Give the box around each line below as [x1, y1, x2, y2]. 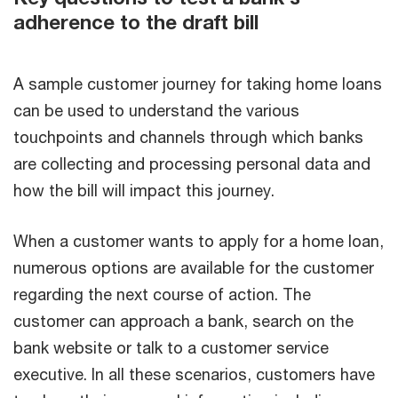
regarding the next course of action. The [13, 283, 311, 304]
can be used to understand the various [13, 99, 299, 120]
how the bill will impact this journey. [13, 179, 275, 200]
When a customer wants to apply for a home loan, [13, 230, 384, 251]
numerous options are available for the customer [13, 257, 374, 277]
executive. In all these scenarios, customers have [13, 363, 375, 384]
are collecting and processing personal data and [13, 153, 370, 173]
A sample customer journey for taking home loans [13, 73, 382, 93]
